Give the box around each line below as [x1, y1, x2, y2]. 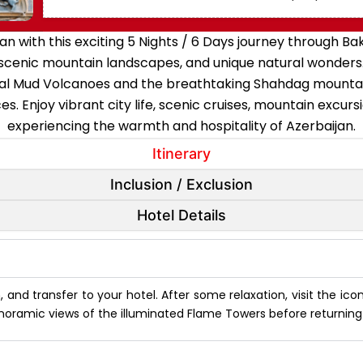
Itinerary [152, 145, 211, 163]
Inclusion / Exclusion [110, 176, 253, 194]
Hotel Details [137, 207, 226, 224]
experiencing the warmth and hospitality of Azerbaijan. [7, 117, 356, 136]
